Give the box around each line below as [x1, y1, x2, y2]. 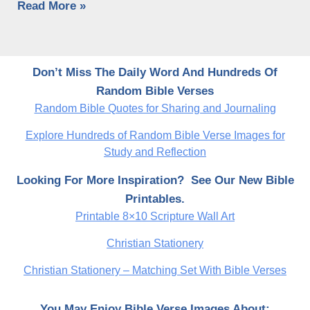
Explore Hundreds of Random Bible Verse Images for [25, 129, 285, 142]
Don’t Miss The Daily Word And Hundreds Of [33, 66, 277, 80]
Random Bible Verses [96, 84, 214, 98]
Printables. [125, 192, 185, 206]
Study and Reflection [104, 146, 206, 158]
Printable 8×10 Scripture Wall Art [75, 210, 235, 223]
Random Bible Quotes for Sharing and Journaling [34, 102, 276, 115]
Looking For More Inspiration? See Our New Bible [16, 174, 294, 188]
